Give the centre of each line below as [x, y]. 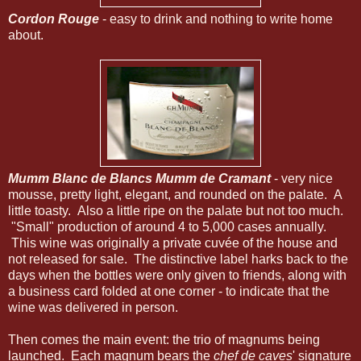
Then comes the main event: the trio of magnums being [164, 340]
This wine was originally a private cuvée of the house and [173, 243]
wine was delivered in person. [93, 307]
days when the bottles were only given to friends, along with [177, 275]
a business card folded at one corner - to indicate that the [169, 291]
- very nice [302, 178]
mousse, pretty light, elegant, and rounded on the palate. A [175, 195]
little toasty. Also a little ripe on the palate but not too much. [176, 211]
